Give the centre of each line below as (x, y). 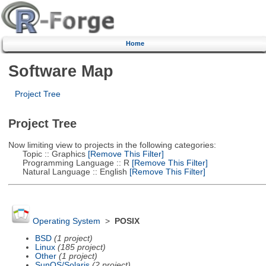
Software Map (61, 71)
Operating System (66, 221)
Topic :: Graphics (47, 154)
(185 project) (81, 247)
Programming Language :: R (69, 163)
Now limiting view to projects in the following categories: (112, 145)
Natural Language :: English (67, 172)
